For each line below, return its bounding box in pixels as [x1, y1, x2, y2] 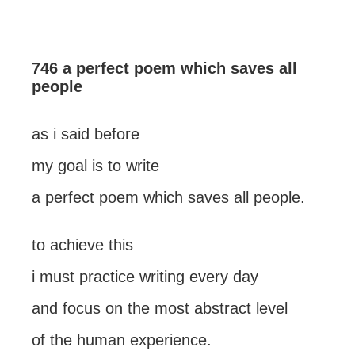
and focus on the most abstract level [32, 300, 288, 317]
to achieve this [32, 236, 133, 254]
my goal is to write [32, 157, 159, 174]
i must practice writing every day [32, 268, 258, 285]
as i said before [32, 125, 139, 143]
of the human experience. [32, 331, 212, 349]
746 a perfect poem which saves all [32, 59, 297, 77]
